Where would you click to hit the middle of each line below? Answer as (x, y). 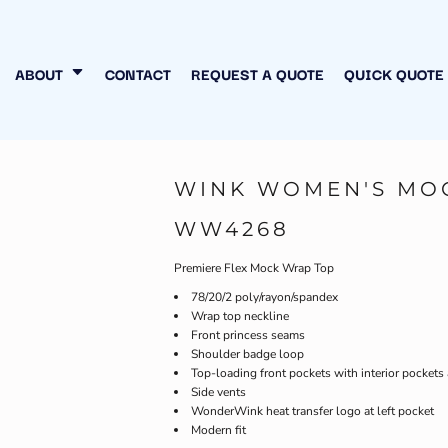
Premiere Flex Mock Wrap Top (254, 268)
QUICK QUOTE (393, 73)
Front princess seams (248, 335)
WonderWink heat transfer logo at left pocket (312, 411)
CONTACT (137, 73)
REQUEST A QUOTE (257, 73)
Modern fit (218, 430)
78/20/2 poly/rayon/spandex (264, 297)
